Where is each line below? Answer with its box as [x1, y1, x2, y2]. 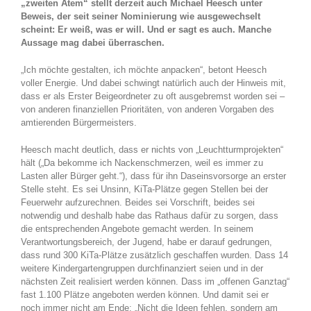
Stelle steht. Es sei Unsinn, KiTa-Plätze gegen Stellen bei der [21, 184, 268, 194]
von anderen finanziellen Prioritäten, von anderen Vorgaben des [21, 104, 274, 115]
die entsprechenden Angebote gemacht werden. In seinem [21, 224, 253, 234]
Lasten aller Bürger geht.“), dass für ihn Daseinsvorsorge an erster [21, 171, 286, 181]
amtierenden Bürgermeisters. [21, 117, 137, 128]
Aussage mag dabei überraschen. [21, 37, 165, 48]
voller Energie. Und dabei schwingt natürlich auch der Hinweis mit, [21, 78, 286, 88]
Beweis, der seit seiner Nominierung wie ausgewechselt [21, 11, 260, 22]
